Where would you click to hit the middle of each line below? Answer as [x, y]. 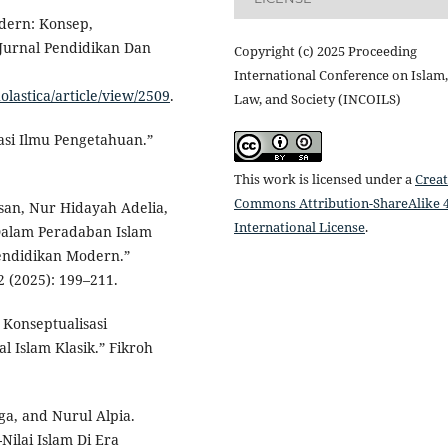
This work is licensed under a [324, 179]
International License [299, 227]
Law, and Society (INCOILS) [317, 99]
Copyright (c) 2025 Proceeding [325, 51]
